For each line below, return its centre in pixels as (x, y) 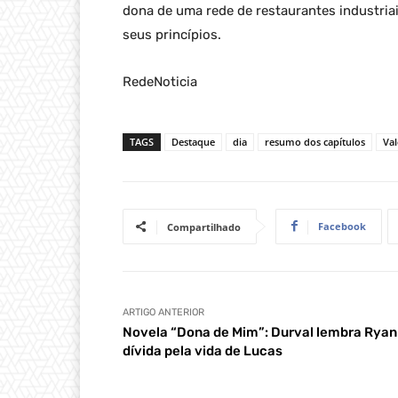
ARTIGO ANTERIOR (163, 312)
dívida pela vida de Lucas (203, 350)
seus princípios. (172, 34)
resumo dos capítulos (315, 141)
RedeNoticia (160, 81)
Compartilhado (204, 227)
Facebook (342, 226)
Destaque (193, 141)
